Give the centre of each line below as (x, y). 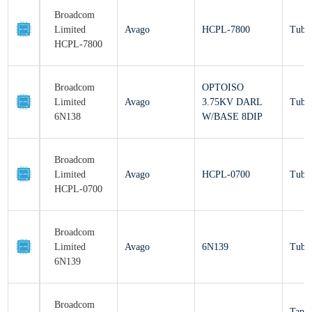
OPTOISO (229, 78)
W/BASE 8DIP (238, 107)
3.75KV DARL (237, 92)
